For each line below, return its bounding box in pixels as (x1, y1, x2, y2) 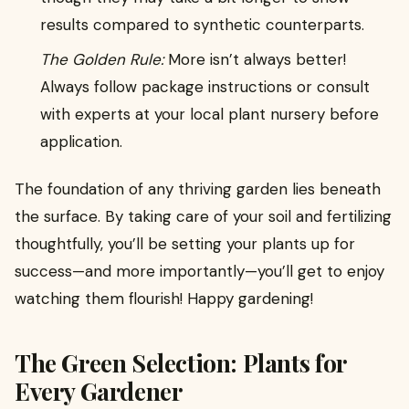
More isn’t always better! (163, 48, 346, 69)
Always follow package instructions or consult (40, 76, 370, 97)
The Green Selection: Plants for (15, 346, 346, 380)
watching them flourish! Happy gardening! (15, 288, 313, 309)
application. (40, 131, 122, 152)
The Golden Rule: (40, 48, 163, 69)
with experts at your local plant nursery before (40, 103, 379, 124)
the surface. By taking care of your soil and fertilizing (15, 206, 392, 227)
